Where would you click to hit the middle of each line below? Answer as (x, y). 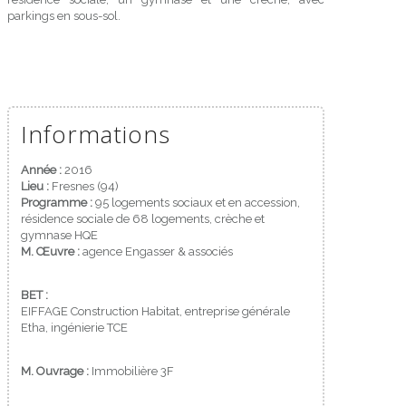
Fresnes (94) (83, 186)
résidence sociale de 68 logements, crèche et (142, 219)
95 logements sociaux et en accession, (196, 203)
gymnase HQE (59, 235)
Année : (41, 170)
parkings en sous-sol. (63, 16)
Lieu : (34, 186)
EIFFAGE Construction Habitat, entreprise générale (155, 311)
